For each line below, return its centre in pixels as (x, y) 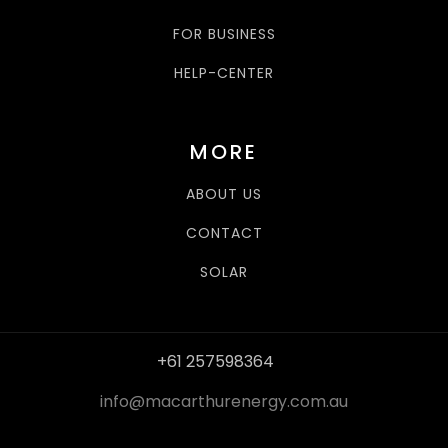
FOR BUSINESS (224, 33)
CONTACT (224, 232)
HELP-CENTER (224, 72)
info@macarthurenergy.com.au (224, 401)
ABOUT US (224, 193)
